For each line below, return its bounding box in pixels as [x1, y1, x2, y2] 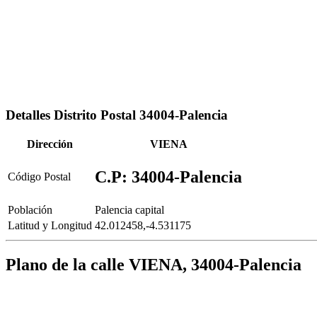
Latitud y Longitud [8, 219, 92, 232]
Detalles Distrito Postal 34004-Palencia [6, 107, 228, 122]
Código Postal [8, 171, 71, 183]
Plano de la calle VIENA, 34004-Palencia [6, 255, 301, 275]
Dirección [27, 138, 73, 151]
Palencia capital [95, 204, 164, 217]
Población [8, 204, 52, 217]
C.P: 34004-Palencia [95, 168, 242, 187]
